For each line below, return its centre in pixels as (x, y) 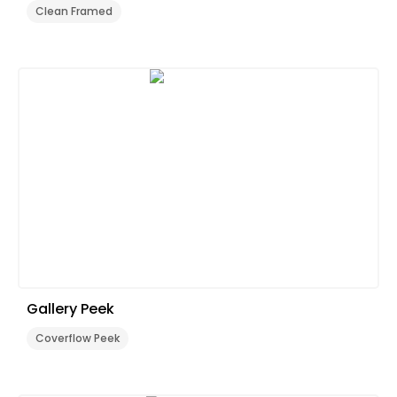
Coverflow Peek (78, 338)
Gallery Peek (70, 309)
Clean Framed (74, 11)
